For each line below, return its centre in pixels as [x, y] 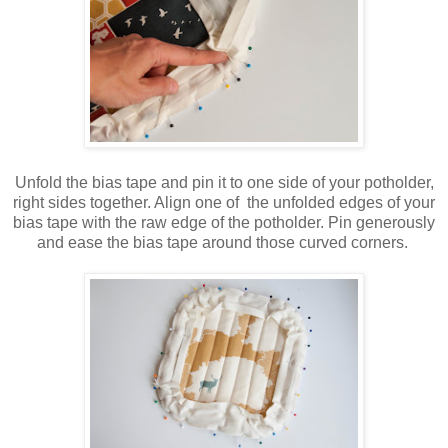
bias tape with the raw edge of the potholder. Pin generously [224, 223]
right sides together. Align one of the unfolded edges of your [224, 203]
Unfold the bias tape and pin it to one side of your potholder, [224, 183]
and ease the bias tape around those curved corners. [224, 243]
